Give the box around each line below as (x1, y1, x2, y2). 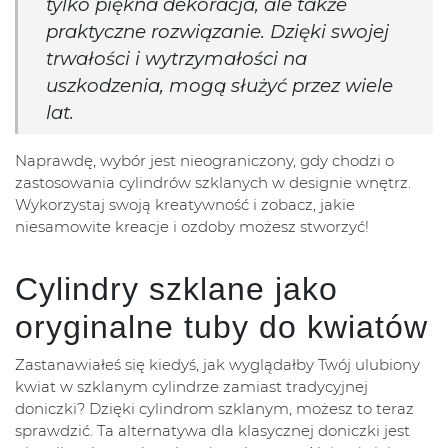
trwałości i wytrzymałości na (46, 47, 307, 71)
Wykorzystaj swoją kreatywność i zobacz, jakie (15, 195, 355, 215)
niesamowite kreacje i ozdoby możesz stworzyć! (15, 217, 369, 237)
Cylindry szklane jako (15, 271, 338, 308)
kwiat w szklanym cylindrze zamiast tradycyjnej (15, 377, 368, 397)
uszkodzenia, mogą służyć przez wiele (46, 74, 393, 98)
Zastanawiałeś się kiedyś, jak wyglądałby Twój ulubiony (15, 355, 420, 375)
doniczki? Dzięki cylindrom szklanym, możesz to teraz (15, 399, 414, 419)
